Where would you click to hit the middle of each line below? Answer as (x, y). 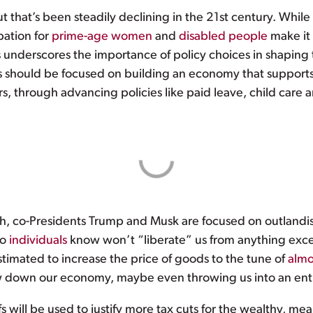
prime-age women (102, 37)
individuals (38, 241)
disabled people (223, 37)
